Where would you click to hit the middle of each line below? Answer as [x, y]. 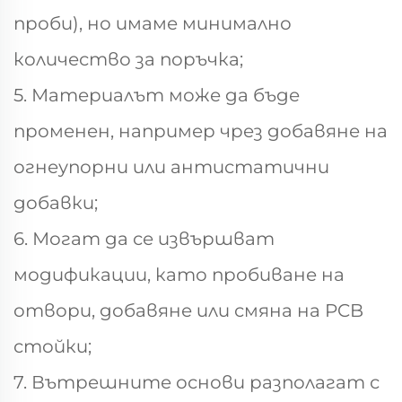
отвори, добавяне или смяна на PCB [188, 310]
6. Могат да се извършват [144, 239]
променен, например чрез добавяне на [201, 131]
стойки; [52, 346]
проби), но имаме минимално [153, 23]
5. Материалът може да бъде [157, 95]
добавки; [56, 203]
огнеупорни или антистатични [171, 167]
